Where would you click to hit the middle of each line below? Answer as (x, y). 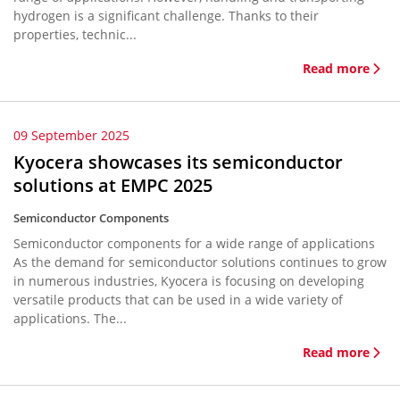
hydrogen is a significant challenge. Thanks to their (166, 16)
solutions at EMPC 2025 (113, 185)
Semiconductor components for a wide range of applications (194, 243)
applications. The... (70, 318)
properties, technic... (75, 34)
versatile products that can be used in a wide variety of (178, 300)
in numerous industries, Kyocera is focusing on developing (189, 281)
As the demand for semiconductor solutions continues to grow (200, 262)
